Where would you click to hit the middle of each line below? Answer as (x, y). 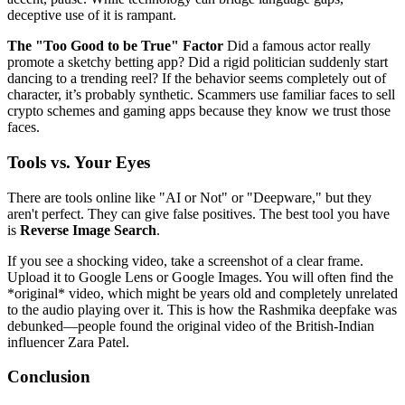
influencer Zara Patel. (68, 342)
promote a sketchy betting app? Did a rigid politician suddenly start (198, 62)
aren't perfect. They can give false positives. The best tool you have (198, 213)
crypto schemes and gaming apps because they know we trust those (199, 111)
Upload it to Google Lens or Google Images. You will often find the (200, 277)
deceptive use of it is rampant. (92, 15)
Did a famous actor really (297, 46)
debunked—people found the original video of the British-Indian (191, 325)
